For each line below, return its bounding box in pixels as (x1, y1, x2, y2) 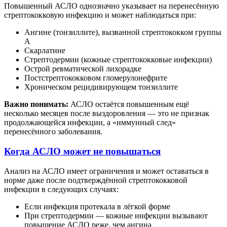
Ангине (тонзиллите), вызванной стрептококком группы (24, 28, 221, 37)
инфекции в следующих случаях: (4, 184, 119, 194)
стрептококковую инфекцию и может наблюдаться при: (4, 11, 196, 20)
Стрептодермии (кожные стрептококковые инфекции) (24, 55, 212, 64)
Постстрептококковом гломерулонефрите (24, 73, 167, 83)
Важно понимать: (4, 100, 68, 109)
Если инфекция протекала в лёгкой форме (24, 202, 170, 211)
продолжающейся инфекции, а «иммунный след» (4, 118, 176, 127)
